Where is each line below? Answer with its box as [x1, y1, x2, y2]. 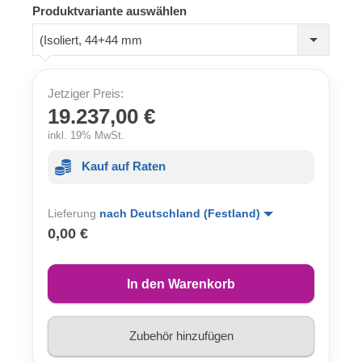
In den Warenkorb [127, 276, 235, 291]
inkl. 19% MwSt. [48, 128, 124, 141]
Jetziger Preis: [48, 86, 124, 100]
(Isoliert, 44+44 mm [40, 33, 142, 48]
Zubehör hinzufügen [128, 329, 234, 343]
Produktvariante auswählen [32, 3, 187, 18]
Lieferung [48, 206, 99, 220]
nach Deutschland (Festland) [99, 206, 263, 220]
